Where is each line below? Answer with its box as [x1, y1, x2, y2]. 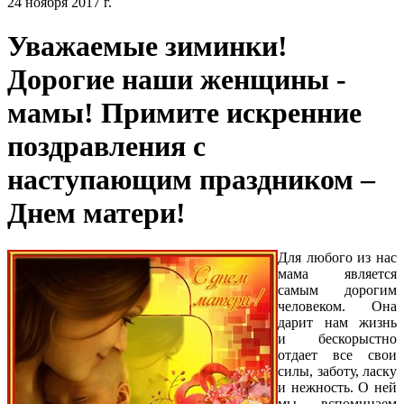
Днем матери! [7, 197, 186, 230]
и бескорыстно [278, 330, 397, 346]
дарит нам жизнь [278, 314, 397, 330]
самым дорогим [278, 281, 397, 298]
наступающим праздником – [7, 163, 375, 197]
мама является [278, 265, 397, 281]
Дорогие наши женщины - [7, 63, 346, 96]
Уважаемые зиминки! [7, 30, 288, 63]
